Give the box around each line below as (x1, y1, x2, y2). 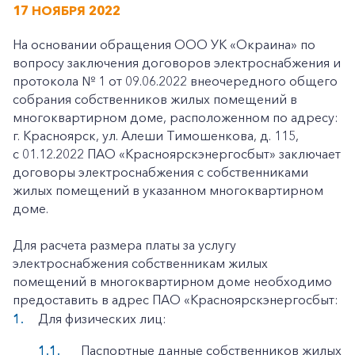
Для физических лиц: (38, 311, 166, 326)
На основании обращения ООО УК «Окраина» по (13, 36, 315, 52)
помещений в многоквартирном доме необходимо (13, 273, 332, 289)
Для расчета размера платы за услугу (13, 237, 236, 253)
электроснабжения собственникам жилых (13, 255, 268, 271)
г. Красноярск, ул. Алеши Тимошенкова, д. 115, (13, 128, 299, 143)
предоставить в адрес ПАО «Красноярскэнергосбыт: (13, 292, 338, 307)
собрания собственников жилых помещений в (13, 91, 297, 107)
